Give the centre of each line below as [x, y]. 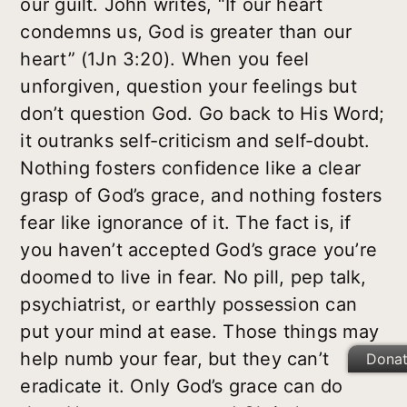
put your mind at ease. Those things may [199, 332]
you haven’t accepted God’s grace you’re [199, 250]
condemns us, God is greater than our [186, 32]
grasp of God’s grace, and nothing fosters [201, 196]
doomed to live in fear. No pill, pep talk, [194, 278]
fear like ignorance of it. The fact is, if [186, 223]
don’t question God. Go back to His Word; [203, 114]
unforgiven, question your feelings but [189, 87]
